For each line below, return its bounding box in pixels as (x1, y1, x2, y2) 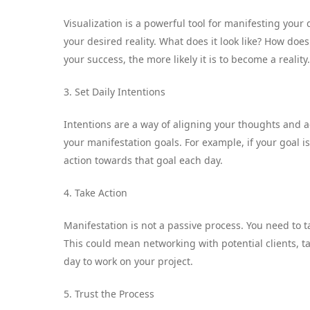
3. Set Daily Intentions (64, 84, 165, 98)
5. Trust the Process (64, 286, 154, 300)
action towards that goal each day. (64, 153, 223, 167)
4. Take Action (64, 185, 127, 199)
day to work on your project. (64, 254, 193, 268)
